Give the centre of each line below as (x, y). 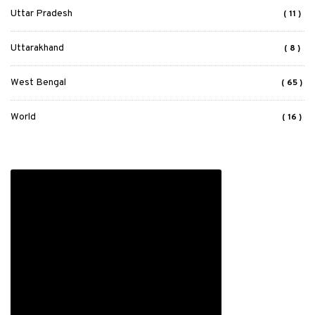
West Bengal (38, 83)
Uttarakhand (37, 48)
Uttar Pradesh (41, 14)
